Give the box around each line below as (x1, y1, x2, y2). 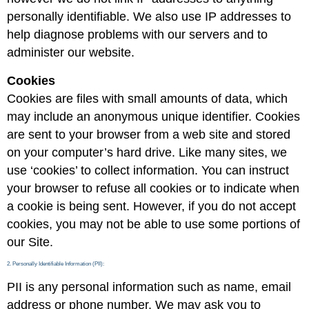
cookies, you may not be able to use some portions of (7, 217, 300, 231)
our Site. (7, 235, 53, 249)
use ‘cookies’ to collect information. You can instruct (7, 163, 289, 177)
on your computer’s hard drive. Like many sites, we (7, 145, 287, 159)
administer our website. (7, 46, 179, 60)
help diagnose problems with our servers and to (7, 28, 268, 42)
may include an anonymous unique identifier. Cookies (7, 109, 300, 123)
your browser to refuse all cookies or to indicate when (7, 181, 299, 195)
